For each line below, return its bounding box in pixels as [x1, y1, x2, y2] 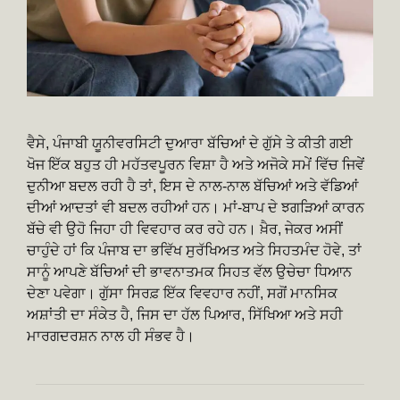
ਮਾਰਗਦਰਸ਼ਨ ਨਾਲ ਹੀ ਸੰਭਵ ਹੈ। [27, 328, 195, 344]
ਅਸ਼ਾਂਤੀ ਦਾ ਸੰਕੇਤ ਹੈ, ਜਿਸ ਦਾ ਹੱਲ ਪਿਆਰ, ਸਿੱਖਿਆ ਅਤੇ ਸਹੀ [27, 306, 343, 322]
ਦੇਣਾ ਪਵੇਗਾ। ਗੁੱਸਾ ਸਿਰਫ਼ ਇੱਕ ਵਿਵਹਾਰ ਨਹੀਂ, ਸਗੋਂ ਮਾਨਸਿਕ [27, 285, 337, 301]
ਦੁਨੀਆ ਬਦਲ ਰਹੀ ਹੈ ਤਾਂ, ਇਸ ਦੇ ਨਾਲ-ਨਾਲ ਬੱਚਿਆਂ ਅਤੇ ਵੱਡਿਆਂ [27, 178, 358, 194]
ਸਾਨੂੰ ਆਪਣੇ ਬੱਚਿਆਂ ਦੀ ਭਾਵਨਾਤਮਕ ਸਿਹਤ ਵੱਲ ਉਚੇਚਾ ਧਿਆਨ [27, 263, 352, 279]
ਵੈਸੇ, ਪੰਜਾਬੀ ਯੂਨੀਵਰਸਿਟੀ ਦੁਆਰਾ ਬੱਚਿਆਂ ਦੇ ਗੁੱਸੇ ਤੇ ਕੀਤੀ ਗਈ [27, 135, 353, 151]
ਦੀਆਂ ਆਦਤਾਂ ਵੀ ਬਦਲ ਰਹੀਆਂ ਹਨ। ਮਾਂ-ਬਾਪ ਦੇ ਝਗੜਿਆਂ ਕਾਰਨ [27, 199, 364, 215]
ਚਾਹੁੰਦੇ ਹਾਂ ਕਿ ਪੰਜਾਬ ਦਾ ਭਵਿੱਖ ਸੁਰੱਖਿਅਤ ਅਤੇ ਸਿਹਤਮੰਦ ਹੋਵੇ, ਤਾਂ [27, 242, 362, 258]
